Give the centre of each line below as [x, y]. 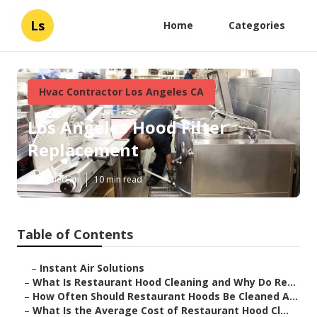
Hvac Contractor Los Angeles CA [121, 92]
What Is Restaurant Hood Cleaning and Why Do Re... [164, 282]
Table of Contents [75, 235]
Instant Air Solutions [92, 268]
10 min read [118, 180]
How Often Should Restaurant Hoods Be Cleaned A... [165, 296]
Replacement [83, 150]
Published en [53, 180]
